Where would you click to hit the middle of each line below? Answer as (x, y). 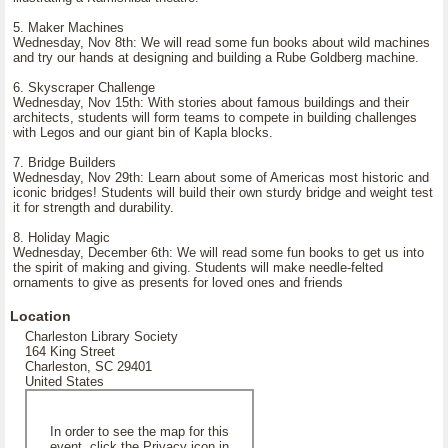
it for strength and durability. (93, 207)
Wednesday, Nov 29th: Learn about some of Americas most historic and (221, 177)
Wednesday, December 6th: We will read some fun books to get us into (218, 252)
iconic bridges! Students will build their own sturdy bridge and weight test (223, 192)
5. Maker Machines (68, 27)
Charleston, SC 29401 (88, 366)
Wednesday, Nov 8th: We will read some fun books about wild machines (221, 42)
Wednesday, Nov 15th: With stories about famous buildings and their (211, 102)
